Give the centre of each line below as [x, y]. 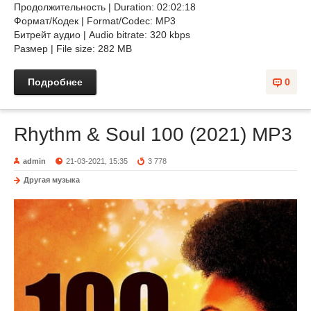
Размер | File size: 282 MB [73, 49]
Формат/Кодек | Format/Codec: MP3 [95, 21]
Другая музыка [52, 180]
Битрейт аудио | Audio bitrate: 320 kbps [102, 35]
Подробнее [55, 82]
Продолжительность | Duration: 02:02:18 [105, 7]
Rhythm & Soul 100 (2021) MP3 [153, 134]
